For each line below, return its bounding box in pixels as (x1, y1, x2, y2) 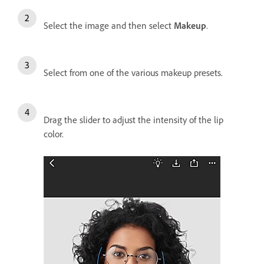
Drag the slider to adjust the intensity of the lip (44, 114, 223, 126)
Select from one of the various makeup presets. (44, 67, 225, 79)
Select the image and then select (44, 19, 174, 32)
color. (44, 128, 66, 140)
